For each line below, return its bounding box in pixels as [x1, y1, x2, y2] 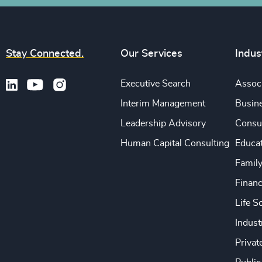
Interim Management [120, 99, 206, 109]
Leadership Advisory [120, 119, 206, 129]
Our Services [120, 49, 183, 60]
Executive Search [120, 79, 191, 89]
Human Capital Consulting [120, 139, 230, 149]
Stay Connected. [6, 49, 84, 60]
